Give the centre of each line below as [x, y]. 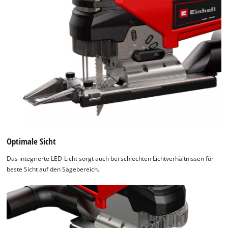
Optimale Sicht [32, 141]
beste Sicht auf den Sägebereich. [53, 169]
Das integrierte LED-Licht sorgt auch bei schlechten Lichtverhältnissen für [110, 158]
